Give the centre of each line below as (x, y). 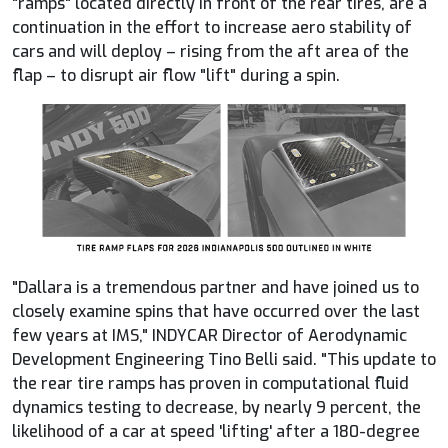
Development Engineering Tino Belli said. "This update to (224, 359)
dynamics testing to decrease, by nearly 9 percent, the (216, 407)
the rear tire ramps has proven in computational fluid (210, 383)
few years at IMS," (82, 335)
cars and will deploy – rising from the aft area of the (210, 51)
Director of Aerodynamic (312, 335)
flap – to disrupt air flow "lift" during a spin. (176, 75)
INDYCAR (185, 335)
